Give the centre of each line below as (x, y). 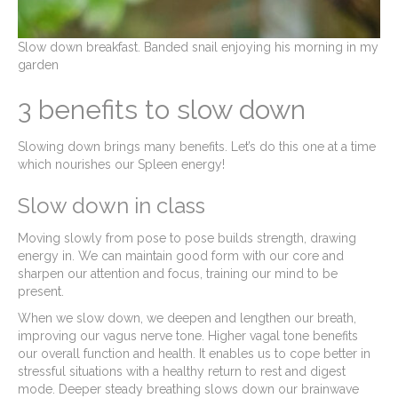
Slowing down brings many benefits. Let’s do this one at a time (197, 146)
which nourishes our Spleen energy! (121, 164)
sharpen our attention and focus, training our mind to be (178, 273)
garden (38, 64)
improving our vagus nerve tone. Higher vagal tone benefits (188, 335)
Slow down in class (111, 205)
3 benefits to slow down (162, 109)
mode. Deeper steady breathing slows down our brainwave (188, 389)
